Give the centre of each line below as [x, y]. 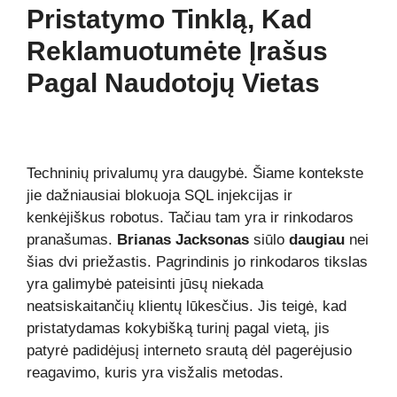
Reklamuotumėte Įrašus [177, 51]
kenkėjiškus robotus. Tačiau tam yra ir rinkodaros [190, 217]
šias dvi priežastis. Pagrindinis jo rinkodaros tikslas [197, 261]
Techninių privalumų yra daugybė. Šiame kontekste [195, 173]
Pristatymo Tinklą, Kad [169, 19]
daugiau [319, 239]
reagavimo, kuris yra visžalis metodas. [155, 372]
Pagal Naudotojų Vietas [173, 83]
